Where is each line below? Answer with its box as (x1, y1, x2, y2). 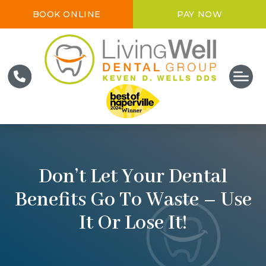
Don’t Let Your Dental (39, 164, 227, 190)
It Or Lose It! (79, 211, 187, 236)
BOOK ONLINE (32, 9, 101, 20)
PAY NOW (177, 9, 223, 20)
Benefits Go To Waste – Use (14, 188, 252, 213)
